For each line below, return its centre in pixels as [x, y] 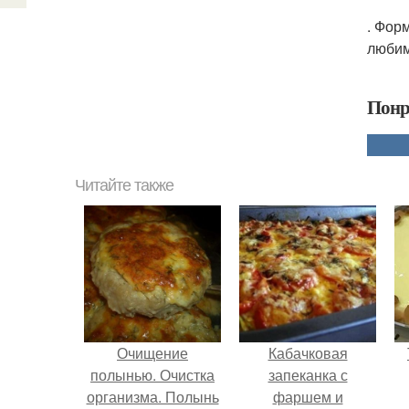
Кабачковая [308, 353]
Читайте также [124, 185]
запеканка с [308, 375]
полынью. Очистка [152, 375]
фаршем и [308, 397]
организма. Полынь [152, 397]
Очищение [152, 353]
